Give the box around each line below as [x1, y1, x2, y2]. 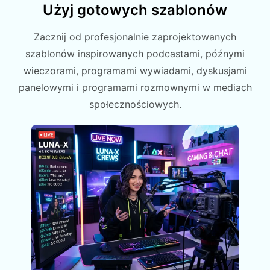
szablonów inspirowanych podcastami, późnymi [25, 48, 245, 60]
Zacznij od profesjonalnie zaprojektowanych [34, 31, 236, 43]
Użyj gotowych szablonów [43, 1, 227, 19]
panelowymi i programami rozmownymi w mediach [18, 81, 252, 94]
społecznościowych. [89, 98, 181, 111]
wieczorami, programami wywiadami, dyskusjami [23, 64, 247, 77]
